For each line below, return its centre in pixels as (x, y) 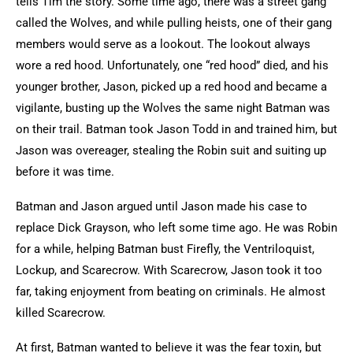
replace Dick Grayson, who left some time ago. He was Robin (176, 228)
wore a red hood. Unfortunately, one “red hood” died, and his (172, 65)
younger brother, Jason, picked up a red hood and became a (171, 87)
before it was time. (67, 172)
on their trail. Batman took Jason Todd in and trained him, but (176, 129)
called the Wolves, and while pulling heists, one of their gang (174, 23)
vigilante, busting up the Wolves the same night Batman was (173, 108)
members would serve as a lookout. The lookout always (163, 44)
